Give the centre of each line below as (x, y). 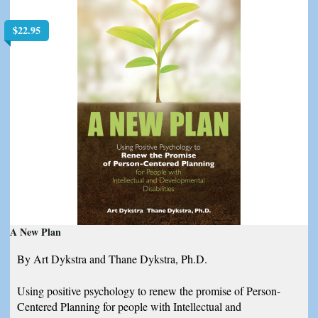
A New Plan (35, 231)
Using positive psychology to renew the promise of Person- (149, 290)
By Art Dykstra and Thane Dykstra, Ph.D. (112, 259)
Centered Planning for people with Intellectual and (129, 306)
